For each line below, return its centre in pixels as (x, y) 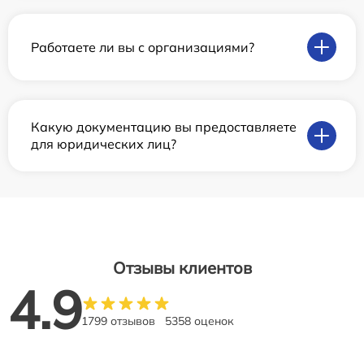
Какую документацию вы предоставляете (164, 127)
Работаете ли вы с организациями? (143, 47)
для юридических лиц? (104, 144)
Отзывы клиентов (182, 268)
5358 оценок (199, 321)
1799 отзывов (118, 321)
